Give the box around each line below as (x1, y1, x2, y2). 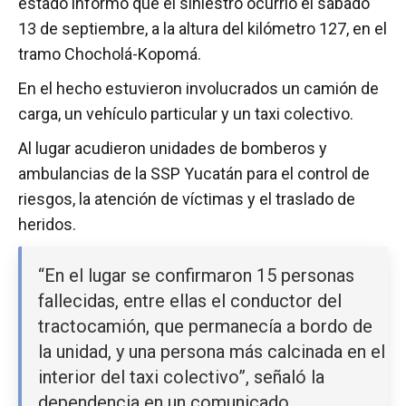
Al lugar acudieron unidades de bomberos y (18, 139, 327, 159)
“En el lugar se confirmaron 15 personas (38, 265, 354, 287)
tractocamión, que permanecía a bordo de (38, 315, 372, 338)
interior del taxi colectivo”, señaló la (38, 366, 324, 389)
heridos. (18, 215, 76, 235)
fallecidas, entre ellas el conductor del (38, 290, 342, 313)
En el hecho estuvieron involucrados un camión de (18, 79, 379, 99)
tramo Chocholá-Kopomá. (18, 44, 201, 64)
